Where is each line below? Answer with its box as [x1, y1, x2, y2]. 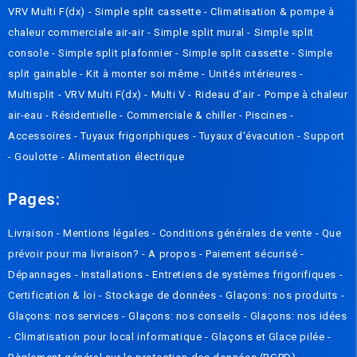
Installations [80, 269, 147, 281]
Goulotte [14, 151, 61, 163]
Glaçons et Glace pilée [211, 331, 328, 343]
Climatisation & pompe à [210, 6, 335, 18]
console [8, 47, 52, 60]
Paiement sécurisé [206, 248, 300, 261]
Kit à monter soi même [86, 68, 202, 80]
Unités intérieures [208, 68, 300, 80]
